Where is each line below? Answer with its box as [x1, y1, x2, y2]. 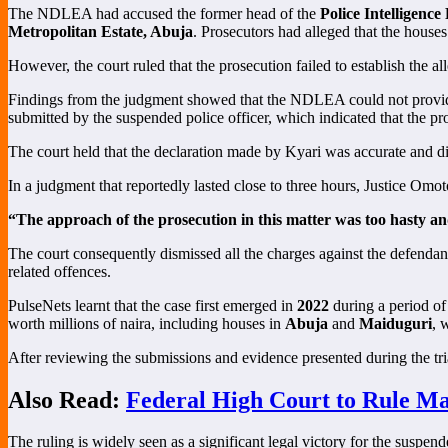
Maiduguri [359, 314, 432, 332]
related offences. [8, 262, 111, 280]
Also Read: [8, 386, 126, 413]
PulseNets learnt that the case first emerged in [8, 296, 297, 314]
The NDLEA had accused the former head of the [8, 4, 320, 22]
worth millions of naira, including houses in [8, 314, 285, 332]
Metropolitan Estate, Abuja [8, 22, 193, 40]
